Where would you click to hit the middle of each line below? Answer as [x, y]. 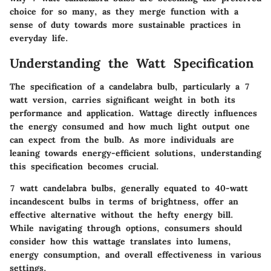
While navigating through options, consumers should [126, 228]
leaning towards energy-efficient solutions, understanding [135, 153]
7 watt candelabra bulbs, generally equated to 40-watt [129, 188]
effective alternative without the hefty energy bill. [122, 214]
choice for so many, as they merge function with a [124, 12]
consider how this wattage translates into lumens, [120, 241]
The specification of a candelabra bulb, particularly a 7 [130, 86]
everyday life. [39, 38]
